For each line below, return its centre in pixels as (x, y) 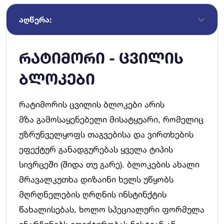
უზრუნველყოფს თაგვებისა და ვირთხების (106, 134)
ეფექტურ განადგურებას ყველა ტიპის (96, 149)
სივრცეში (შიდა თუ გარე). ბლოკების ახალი (109, 164)
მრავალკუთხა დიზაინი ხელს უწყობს (96, 179)
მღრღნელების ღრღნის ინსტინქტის (93, 194)
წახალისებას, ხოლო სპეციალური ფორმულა (112, 209)
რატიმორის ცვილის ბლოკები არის (92, 104)
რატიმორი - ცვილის (101, 58)
